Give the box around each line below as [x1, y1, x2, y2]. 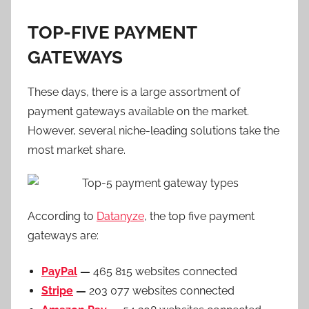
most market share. [28, 143, 126, 157]
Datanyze [97, 210, 144, 223]
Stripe [41, 284, 73, 297]
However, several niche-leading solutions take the [28, 124, 279, 137]
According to [28, 210, 97, 223]
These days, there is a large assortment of [28, 86, 240, 99]
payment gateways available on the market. [28, 105, 249, 118]
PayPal [41, 265, 77, 278]
